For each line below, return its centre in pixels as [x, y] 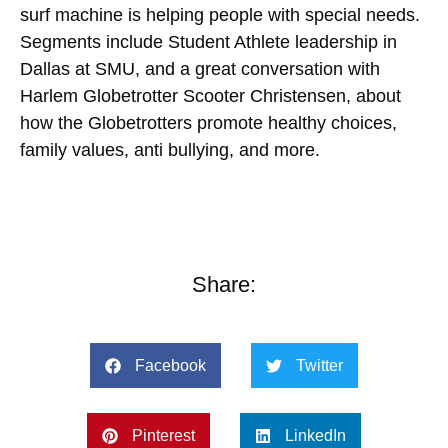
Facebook [170, 366]
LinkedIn [315, 436]
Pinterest [163, 436]
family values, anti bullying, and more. [170, 150]
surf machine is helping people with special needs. [220, 15]
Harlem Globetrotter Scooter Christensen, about [210, 96]
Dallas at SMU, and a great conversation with [200, 69]
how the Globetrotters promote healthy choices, [208, 123]
